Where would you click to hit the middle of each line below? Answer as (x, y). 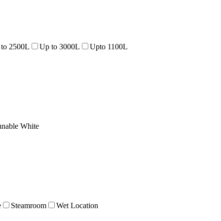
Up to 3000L (60, 47)
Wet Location (77, 206)
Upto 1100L (109, 47)
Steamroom (29, 206)
